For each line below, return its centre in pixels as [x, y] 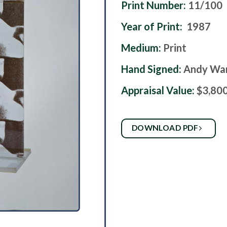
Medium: [142, 48]
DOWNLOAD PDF [166, 128]
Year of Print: [152, 27]
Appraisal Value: [158, 90]
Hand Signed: [152, 69]
